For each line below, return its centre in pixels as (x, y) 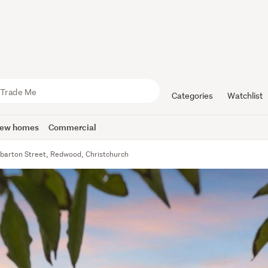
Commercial (73, 127)
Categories (192, 96)
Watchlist (245, 96)
